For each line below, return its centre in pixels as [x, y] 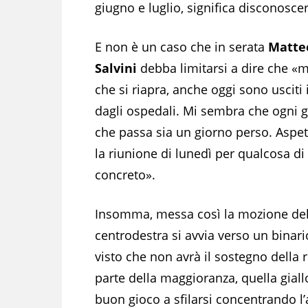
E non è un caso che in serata [181, 46]
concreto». [125, 174]
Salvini [116, 68]
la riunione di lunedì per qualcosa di [200, 153]
